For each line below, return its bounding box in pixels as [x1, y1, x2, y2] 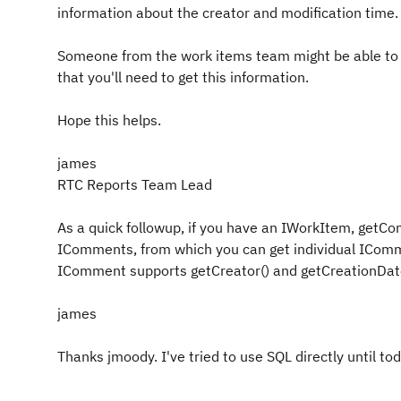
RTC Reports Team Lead [57, 175, 212, 193]
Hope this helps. [57, 111, 161, 129]
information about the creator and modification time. [57, 4, 398, 21]
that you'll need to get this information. [57, 68, 309, 86]
